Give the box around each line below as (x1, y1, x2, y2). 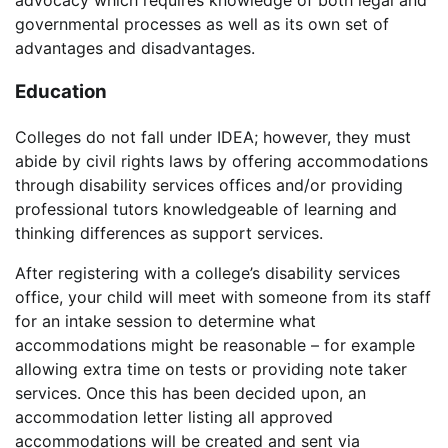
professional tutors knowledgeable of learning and (15, 199, 397, 220)
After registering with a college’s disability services (15, 263, 400, 284)
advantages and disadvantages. (15, 37, 255, 58)
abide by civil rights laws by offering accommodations (15, 151, 428, 172)
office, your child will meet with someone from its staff (15, 287, 431, 308)
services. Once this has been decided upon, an (15, 383, 366, 404)
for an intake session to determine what (15, 311, 316, 332)
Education (15, 80, 107, 104)
